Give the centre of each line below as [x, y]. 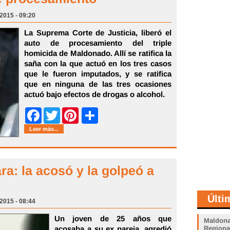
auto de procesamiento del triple [98, 43]
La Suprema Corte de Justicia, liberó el [98, 33]
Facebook [56, 116]
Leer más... [44, 129]
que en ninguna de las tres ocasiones [98, 84]
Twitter [70, 116]
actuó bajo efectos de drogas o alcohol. [94, 94]
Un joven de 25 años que [113, 218]
